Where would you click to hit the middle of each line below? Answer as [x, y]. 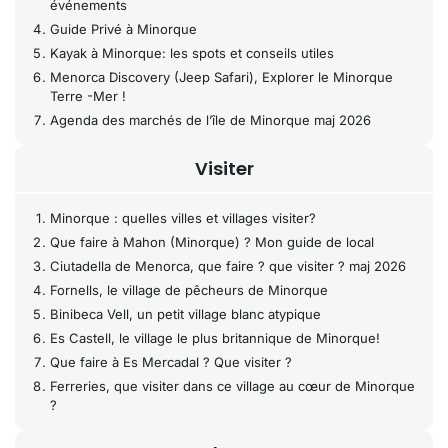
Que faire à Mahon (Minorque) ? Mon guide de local [212, 242]
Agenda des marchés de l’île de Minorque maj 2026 [210, 120]
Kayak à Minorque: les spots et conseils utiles [192, 53]
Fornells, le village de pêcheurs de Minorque [189, 290]
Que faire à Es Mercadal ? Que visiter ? [171, 362]
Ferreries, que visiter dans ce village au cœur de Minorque [232, 386]
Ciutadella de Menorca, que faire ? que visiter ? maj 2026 [228, 266]
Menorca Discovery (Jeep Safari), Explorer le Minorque [221, 77]
